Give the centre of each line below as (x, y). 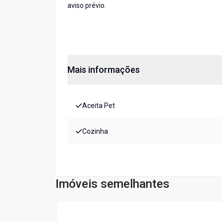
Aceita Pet (99, 106)
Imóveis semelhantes (112, 184)
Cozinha (95, 132)
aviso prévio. (87, 6)
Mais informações (104, 70)
